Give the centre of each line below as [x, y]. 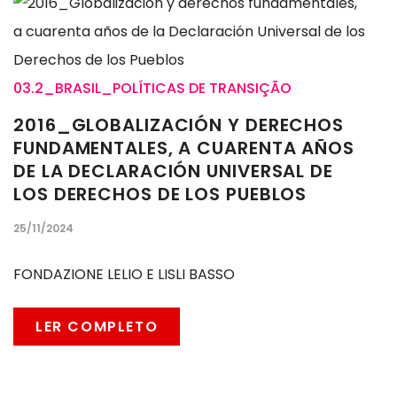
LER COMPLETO [97, 327]
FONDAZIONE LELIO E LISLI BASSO [124, 275]
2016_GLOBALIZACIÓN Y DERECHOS [179, 125]
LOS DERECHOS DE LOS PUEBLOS [160, 195]
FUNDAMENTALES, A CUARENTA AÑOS [184, 148]
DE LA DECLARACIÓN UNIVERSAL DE [173, 171]
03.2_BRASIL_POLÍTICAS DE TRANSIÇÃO [152, 89]
